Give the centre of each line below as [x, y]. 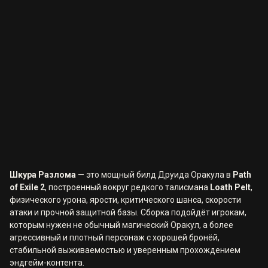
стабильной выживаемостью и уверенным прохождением [125, 250]
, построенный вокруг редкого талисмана [127, 187]
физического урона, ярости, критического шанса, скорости [125, 200]
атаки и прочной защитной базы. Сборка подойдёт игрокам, [128, 212]
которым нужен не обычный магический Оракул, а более [121, 225]
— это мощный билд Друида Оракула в [154, 174]
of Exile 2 [27, 187]
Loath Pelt [230, 187]
